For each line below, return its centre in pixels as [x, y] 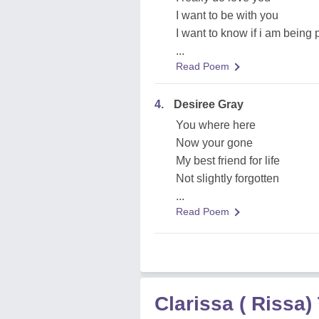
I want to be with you [227, 15]
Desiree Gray [209, 104]
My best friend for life [228, 161]
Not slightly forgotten [228, 178]
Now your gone [214, 143]
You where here [216, 125]
